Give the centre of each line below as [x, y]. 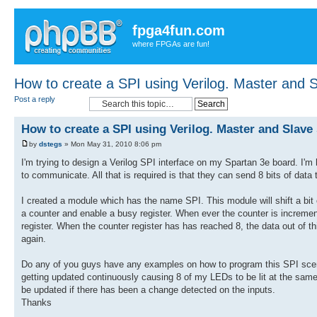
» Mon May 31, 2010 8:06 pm [112, 144]
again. [34, 238]
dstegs [51, 144]
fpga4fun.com [179, 30]
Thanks [36, 302]
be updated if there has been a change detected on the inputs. [148, 289]
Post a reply [35, 99]
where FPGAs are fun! [171, 44]
